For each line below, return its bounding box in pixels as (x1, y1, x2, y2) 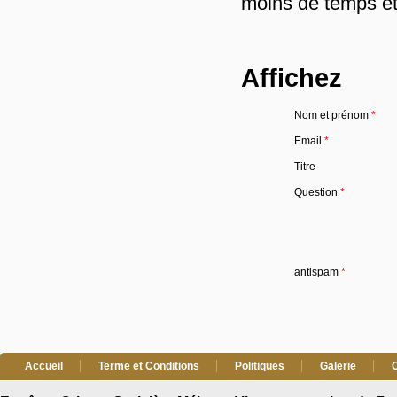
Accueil (25, 360, 63, 372)
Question (294, 186, 340, 198)
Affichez (241, 64, 342, 92)
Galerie (320, 360, 356, 372)
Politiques (235, 360, 284, 372)
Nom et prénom (294, 109, 371, 121)
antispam (294, 266, 341, 278)
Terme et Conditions (98, 360, 199, 372)
